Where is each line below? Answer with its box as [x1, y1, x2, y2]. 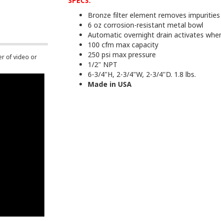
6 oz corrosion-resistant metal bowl [88, 20, 203, 30]
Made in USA [88, 79, 132, 89]
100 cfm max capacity [88, 40, 158, 50]
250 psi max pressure [88, 50, 156, 60]
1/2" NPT [88, 60, 117, 70]
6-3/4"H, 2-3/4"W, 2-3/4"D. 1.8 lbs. [88, 70, 196, 79]
